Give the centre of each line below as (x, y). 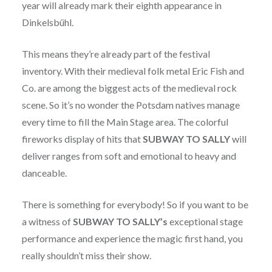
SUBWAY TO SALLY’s (120, 222)
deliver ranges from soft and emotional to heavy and (129, 156)
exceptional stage (205, 222)
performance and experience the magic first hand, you (132, 239)
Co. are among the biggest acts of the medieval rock (129, 88)
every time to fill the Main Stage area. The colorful (125, 122)
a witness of (47, 222)
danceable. (44, 173)
